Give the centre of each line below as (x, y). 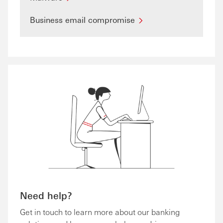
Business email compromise (82, 20)
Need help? (46, 195)
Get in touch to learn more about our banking (100, 212)
